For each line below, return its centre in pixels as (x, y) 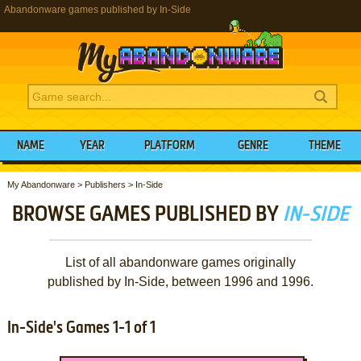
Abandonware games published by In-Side (98, 10)
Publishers (105, 184)
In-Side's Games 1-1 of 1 (81, 328)
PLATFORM (170, 146)
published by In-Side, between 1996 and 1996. (180, 281)
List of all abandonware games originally (180, 262)
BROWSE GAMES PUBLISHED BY (147, 215)
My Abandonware (41, 184)
